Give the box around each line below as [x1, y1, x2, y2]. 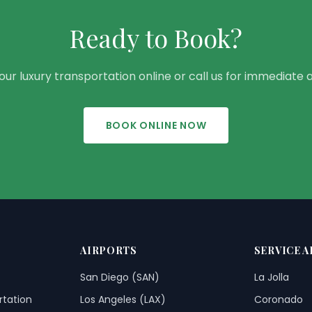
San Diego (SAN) [80, 270, 160, 284]
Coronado [253, 292, 303, 306]
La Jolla [253, 270, 289, 284]
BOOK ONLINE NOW [105, 118, 207, 132]
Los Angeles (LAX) [80, 292, 166, 306]
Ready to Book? [70, 21, 242, 54]
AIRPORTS [80, 244, 137, 257]
